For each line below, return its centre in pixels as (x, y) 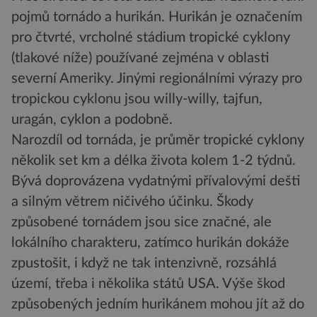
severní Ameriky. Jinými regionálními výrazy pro (157, 79)
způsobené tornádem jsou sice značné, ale (142, 223)
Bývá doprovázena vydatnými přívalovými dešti (156, 181)
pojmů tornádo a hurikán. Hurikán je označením (157, 17)
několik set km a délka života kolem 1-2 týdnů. (154, 161)
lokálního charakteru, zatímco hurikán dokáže (150, 243)
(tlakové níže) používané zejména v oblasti (140, 58)
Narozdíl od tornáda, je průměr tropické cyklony (158, 140)
